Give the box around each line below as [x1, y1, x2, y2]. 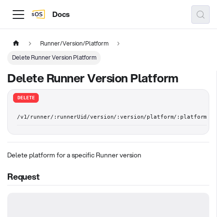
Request [7, 170, 40, 183]
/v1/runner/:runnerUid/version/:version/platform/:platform [16, 114, 207, 121]
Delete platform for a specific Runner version [7, 150, 141, 160]
